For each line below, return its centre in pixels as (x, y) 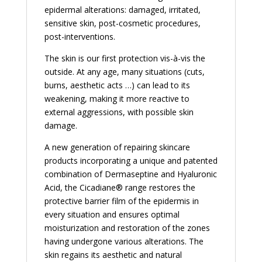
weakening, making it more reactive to (117, 99)
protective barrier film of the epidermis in (121, 201)
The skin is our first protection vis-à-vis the (125, 58)
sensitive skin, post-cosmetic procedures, (122, 23)
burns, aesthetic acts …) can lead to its (117, 85)
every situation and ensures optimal (112, 215)
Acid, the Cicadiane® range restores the (120, 188)
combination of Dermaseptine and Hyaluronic (130, 174)
